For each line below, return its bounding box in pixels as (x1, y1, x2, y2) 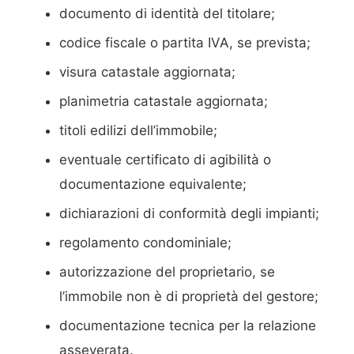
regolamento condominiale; (59, 235, 232, 251)
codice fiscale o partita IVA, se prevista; (59, 35, 311, 51)
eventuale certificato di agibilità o (59, 152, 272, 168)
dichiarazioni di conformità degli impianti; (59, 205, 320, 222)
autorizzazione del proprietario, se (59, 264, 276, 281)
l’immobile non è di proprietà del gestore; (59, 288, 319, 305)
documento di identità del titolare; (59, 6, 276, 22)
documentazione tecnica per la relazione (59, 318, 317, 334)
